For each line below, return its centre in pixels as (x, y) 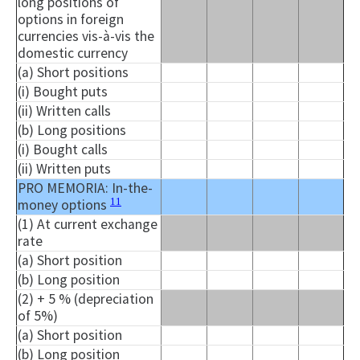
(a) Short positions (73, 73)
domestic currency (73, 53)
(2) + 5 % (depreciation (86, 299)
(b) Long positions (72, 131)
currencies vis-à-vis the (86, 37)
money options (64, 205)
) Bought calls (66, 150)
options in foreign (71, 20)
